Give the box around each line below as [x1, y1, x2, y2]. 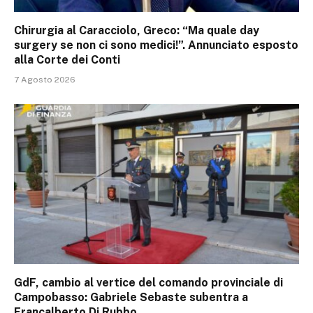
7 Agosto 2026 [14, 74, 75, 85]
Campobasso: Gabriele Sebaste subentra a [14, 291, 248, 305]
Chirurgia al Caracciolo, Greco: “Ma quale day [14, 23, 259, 37]
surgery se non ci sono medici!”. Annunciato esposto [14, 38, 298, 52]
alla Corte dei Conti [14, 52, 120, 66]
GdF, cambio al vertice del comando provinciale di [14, 276, 283, 290]
